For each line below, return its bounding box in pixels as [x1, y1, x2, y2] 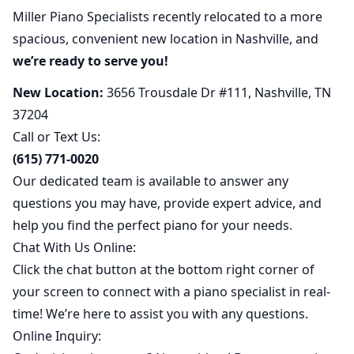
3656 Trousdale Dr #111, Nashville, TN [107, 84, 331, 102]
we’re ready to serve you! [13, 52, 168, 70]
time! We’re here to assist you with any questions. [13, 305, 308, 323]
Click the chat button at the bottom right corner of [13, 261, 314, 279]
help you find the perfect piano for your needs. [13, 217, 292, 235]
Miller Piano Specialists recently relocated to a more [13, 8, 322, 26]
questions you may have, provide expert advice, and [13, 194, 322, 213]
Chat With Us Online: [13, 239, 136, 257]
